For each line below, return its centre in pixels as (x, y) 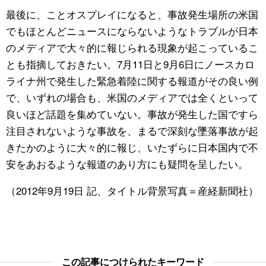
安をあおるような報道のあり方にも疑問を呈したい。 (127, 164)
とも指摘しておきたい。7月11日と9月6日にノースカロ (130, 64)
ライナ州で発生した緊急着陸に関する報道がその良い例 (132, 81)
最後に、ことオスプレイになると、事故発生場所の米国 (132, 14)
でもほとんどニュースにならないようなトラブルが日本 (132, 31)
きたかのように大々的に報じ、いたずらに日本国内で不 (132, 147)
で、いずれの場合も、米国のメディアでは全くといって (132, 97)
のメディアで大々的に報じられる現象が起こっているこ (132, 47)
